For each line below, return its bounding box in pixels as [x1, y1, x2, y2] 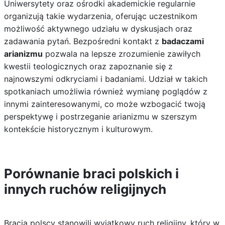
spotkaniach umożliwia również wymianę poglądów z [4, 86, 207, 96]
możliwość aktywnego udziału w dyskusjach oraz [4, 24, 192, 34]
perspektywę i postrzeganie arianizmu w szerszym [4, 111, 197, 122]
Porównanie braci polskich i [4, 166, 179, 181]
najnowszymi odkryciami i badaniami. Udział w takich [4, 74, 207, 84]
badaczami [161, 36, 204, 46]
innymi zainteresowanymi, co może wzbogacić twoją [4, 99, 205, 109]
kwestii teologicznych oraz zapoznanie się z [4, 61, 173, 71]
